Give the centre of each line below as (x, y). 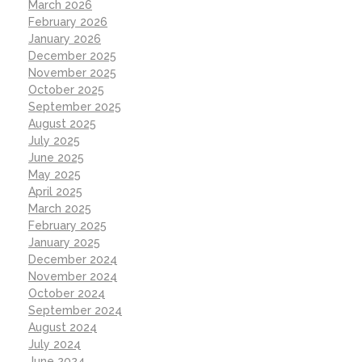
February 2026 (68, 21)
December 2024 (73, 259)
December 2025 (72, 55)
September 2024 (75, 310)
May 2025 (55, 174)
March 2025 (60, 208)
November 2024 (73, 276)
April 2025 (55, 191)
